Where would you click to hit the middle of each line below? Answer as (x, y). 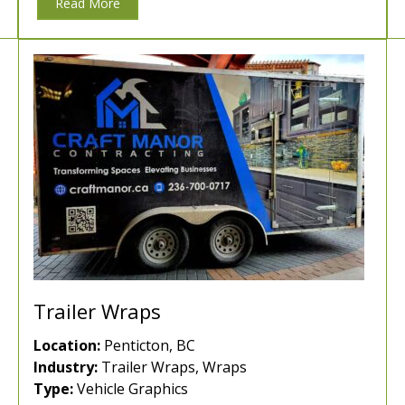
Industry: (66, 367)
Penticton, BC (148, 346)
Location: (67, 346)
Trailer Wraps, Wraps (172, 367)
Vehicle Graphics (131, 389)
